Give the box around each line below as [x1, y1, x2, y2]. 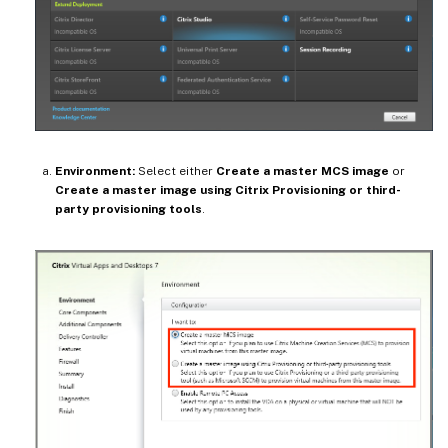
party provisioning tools [55, 201, 202, 216]
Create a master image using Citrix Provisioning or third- [55, 182, 401, 197]
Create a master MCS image [216, 163, 389, 178]
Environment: [55, 163, 135, 178]
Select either [135, 163, 216, 178]
